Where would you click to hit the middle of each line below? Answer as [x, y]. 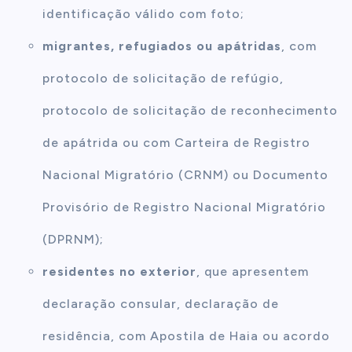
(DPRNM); [73, 240]
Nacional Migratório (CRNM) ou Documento [186, 175]
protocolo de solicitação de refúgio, [163, 79]
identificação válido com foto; [144, 14]
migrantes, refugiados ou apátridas [162, 46]
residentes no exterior [120, 272]
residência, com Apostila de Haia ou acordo [187, 336]
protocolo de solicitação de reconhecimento [191, 111]
